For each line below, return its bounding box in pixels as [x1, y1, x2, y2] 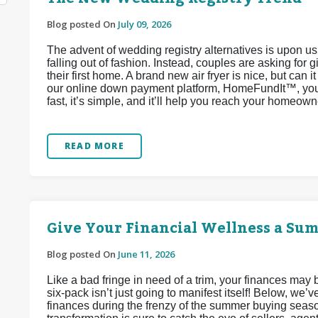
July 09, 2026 [118, 18, 171, 31]
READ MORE [65, 140, 124, 152]
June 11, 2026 [118, 248, 175, 261]
